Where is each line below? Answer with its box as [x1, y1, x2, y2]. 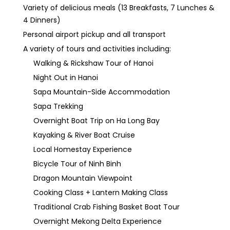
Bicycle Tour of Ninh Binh [33, 159, 121, 169]
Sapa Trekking [33, 101, 83, 111]
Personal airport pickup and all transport [23, 29, 166, 40]
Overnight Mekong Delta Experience [33, 216, 162, 226]
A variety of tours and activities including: [23, 44, 171, 54]
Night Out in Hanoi [33, 72, 98, 83]
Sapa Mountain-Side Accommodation [33, 87, 170, 97]
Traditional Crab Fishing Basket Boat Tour [33, 202, 180, 212]
